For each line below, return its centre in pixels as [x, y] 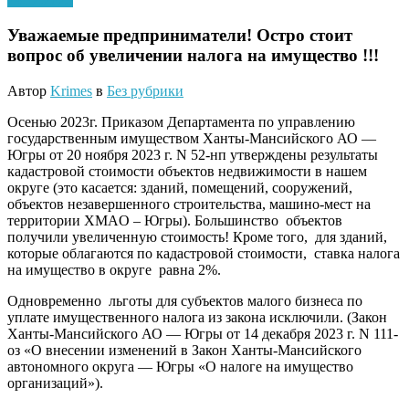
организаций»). [55, 383]
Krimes [71, 90]
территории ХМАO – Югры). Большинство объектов [177, 220]
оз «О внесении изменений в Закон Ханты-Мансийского [184, 350]
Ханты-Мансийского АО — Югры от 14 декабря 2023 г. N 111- [203, 333]
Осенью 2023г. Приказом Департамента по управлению [181, 121]
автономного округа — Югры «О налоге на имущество [180, 366]
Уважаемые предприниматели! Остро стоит [180, 35]
